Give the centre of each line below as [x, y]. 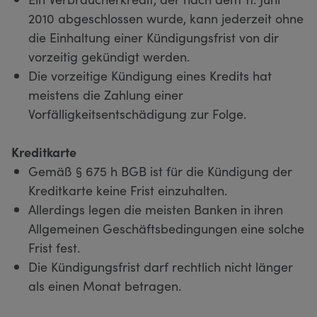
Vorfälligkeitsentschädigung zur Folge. [137, 113]
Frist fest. [54, 247]
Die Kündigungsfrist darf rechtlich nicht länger [161, 266]
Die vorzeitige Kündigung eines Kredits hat [150, 75]
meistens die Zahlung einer [106, 94]
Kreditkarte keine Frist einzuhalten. [129, 190]
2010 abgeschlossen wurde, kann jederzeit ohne [166, 18]
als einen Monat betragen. [105, 285]
